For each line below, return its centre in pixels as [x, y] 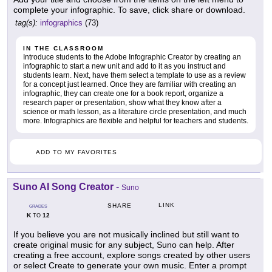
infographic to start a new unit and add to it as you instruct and [124, 66]
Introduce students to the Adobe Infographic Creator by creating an [132, 57]
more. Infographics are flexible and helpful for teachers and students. [136, 121]
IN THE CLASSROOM [63, 48]
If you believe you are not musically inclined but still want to [126, 234]
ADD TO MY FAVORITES [76, 152]
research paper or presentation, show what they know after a [122, 102]
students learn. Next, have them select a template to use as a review [134, 75]
